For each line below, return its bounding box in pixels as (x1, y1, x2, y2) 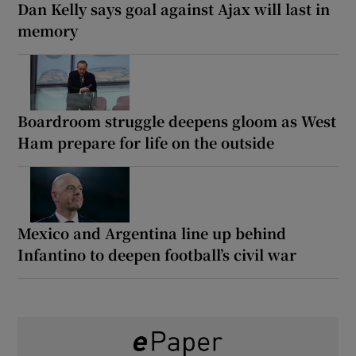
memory (17, 19, 79, 41)
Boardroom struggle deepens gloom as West (17, 110, 337, 131)
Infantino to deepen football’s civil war (17, 243, 297, 265)
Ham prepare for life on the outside (17, 131, 275, 153)
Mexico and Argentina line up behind (17, 222, 287, 243)
